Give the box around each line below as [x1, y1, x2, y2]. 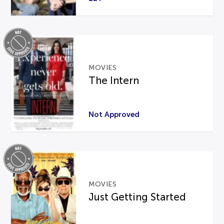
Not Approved [88, 110, 140, 119]
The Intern [88, 75, 139, 86]
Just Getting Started [88, 191, 186, 202]
